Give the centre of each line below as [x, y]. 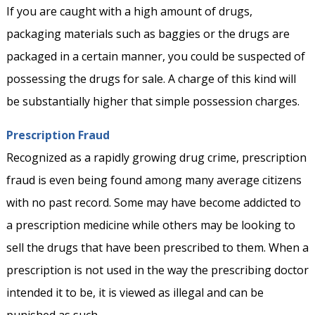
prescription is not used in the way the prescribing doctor [157, 270]
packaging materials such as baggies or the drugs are [148, 34]
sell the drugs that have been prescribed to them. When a [157, 248]
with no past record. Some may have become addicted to [153, 203]
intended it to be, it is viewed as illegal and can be [135, 293]
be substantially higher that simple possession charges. [153, 102]
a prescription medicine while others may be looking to [150, 225]
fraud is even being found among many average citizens [154, 180]
